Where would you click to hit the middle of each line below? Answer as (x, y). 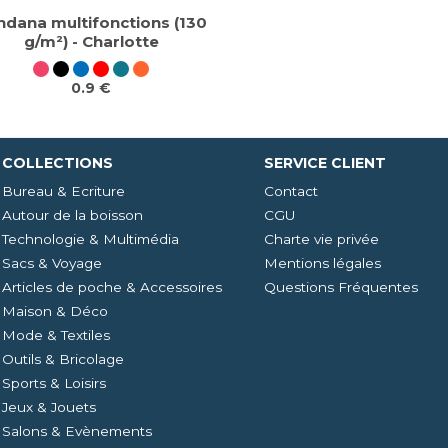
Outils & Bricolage (63, 359)
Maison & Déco (55, 311)
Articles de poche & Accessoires (112, 287)
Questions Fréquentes (341, 287)
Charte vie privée (321, 239)
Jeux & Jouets (49, 407)
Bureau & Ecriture (63, 191)
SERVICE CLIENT (325, 163)
